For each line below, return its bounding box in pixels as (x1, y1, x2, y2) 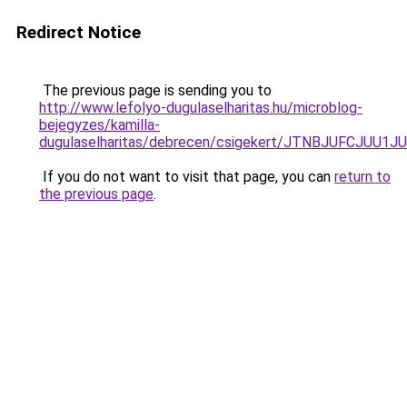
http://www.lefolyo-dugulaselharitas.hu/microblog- (39, 99, 362, 116)
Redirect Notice (16, 22, 141, 43)
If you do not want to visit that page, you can (39, 168, 334, 185)
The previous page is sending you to (39, 82, 272, 99)
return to (334, 168, 391, 185)
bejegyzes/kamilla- (39, 116, 160, 134)
